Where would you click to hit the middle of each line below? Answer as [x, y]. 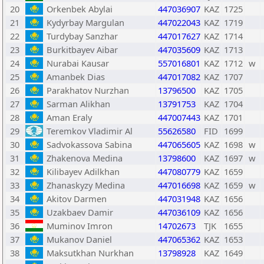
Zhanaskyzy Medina [86, 185]
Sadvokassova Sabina [89, 144]
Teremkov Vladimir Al [90, 131]
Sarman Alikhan [78, 104]
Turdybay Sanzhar [82, 36]
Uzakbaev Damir [80, 212]
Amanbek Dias [76, 77]
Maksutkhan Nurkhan [90, 253]
